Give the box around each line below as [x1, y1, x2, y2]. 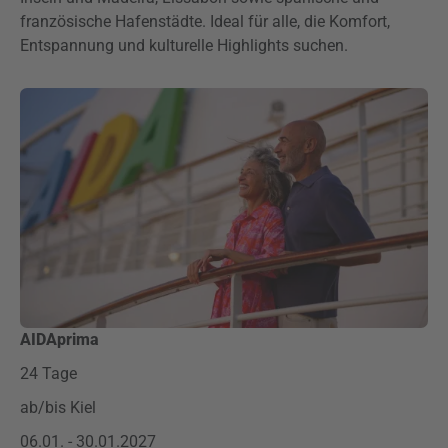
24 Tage [20, 364, 77, 383]
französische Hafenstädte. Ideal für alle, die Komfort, [20, 12, 390, 31]
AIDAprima [20, 330, 99, 349]
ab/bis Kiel [20, 398, 96, 417]
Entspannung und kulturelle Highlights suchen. [20, 36, 348, 55]
